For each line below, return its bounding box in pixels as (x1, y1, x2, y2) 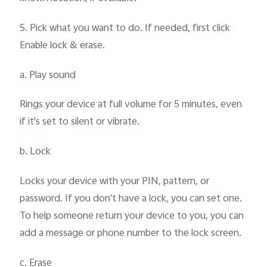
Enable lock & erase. (20, 37, 105, 54)
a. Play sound (20, 67, 76, 84)
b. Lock (20, 144, 51, 161)
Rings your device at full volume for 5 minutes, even (20, 97, 243, 114)
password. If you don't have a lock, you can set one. (20, 190, 243, 207)
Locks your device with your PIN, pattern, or (20, 173, 210, 190)
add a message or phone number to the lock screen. (20, 225, 242, 242)
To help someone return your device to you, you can (20, 207, 244, 225)
